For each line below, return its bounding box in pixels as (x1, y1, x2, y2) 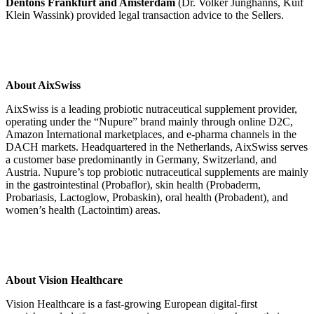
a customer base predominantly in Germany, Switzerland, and (6, 153, 277, 165)
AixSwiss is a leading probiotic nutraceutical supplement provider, (6, 102, 297, 115)
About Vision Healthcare (6, 273, 123, 286)
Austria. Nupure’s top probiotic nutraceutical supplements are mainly (6, 165, 308, 178)
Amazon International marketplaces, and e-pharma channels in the (6, 128, 296, 140)
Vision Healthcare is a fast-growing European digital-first (6, 297, 257, 310)
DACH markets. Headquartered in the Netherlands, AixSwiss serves (6, 140, 308, 153)
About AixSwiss (6, 78, 81, 91)
